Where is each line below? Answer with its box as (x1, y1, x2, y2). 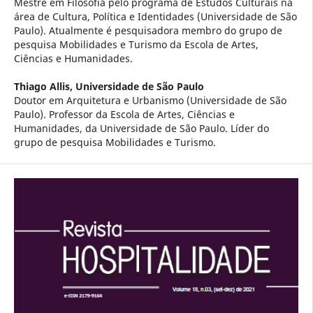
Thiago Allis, (13, 80, 75, 94)
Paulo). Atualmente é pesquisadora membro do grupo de (13, 24, 282, 38)
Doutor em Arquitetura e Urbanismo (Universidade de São (13, 94, 286, 108)
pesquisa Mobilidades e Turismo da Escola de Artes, (13, 38, 259, 52)
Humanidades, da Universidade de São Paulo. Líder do (13, 122, 269, 136)
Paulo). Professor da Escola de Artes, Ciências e (13, 108, 235, 122)
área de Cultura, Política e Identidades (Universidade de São (13, 10, 297, 24)
